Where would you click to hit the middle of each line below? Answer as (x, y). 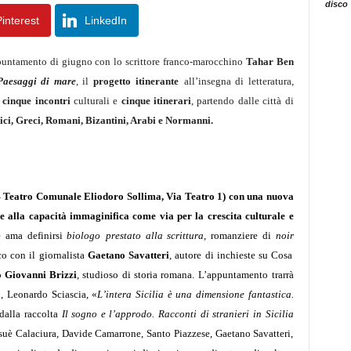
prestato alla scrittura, (158, 235)
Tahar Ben (270, 62)
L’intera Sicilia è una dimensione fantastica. (195, 294)
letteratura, (271, 81)
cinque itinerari (156, 101)
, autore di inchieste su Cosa (231, 255)
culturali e (98, 101)
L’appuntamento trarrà (246, 275)
